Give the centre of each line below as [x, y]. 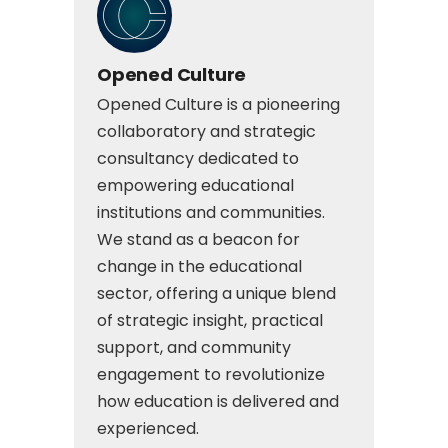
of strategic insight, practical [210, 321]
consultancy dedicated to [198, 159]
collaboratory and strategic [206, 132]
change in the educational [199, 267]
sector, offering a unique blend [216, 294]
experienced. [148, 429]
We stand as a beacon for [198, 240]
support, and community [194, 348]
